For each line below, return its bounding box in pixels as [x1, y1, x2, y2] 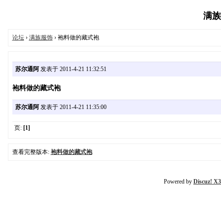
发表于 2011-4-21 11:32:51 [38, 65, 107, 73]
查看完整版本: [12, 148, 51, 156]
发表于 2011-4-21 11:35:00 [38, 104, 107, 110]
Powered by [164, 178, 193, 185]
